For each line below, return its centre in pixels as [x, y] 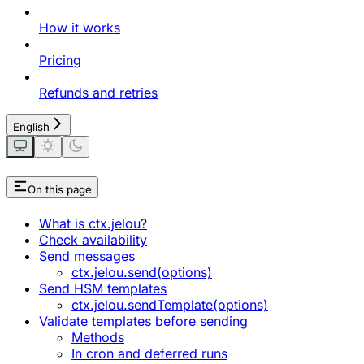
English [31, 126]
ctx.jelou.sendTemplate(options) [170, 304]
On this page [60, 189]
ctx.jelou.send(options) [142, 272]
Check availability [93, 239]
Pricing [60, 60]
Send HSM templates [103, 288]
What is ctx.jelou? [93, 223]
